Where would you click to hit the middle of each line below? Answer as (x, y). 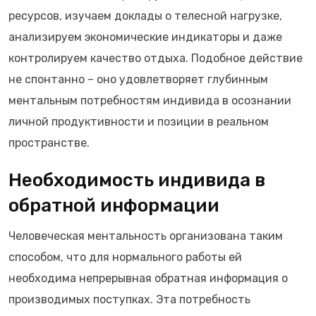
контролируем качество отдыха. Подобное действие (156, 58)
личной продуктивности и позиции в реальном (139, 122)
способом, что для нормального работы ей (125, 257)
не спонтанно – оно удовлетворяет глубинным (138, 79)
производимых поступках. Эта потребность (129, 299)
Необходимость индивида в (137, 180)
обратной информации (114, 206)
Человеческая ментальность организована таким (146, 236)
